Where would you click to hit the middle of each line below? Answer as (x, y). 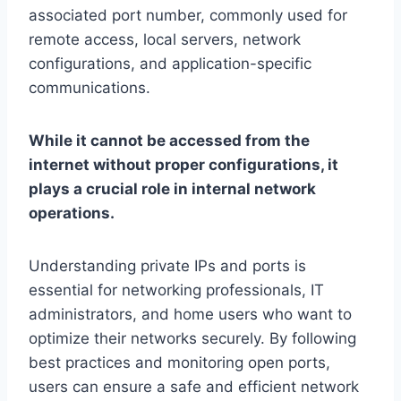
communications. (90, 88)
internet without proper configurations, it (183, 165)
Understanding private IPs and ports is (167, 266)
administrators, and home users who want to (190, 315)
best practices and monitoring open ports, (179, 363)
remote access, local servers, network (165, 40)
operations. (72, 213)
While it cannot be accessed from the (169, 141)
